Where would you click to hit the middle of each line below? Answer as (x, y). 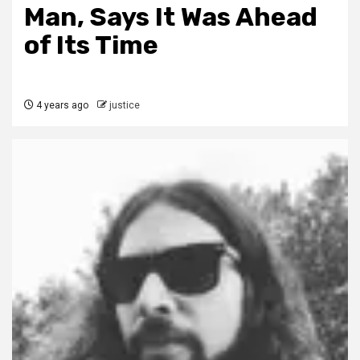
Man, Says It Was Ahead (171, 17)
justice (125, 105)
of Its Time (91, 45)
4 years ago (61, 105)
